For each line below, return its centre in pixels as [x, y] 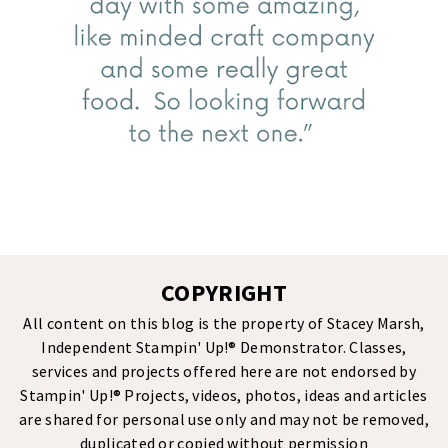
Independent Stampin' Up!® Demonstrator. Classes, [224, 347]
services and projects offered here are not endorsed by [224, 371]
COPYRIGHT [224, 293]
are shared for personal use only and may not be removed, [224, 419]
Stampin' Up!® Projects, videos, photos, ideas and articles [224, 395]
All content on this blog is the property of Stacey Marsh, [224, 323]
